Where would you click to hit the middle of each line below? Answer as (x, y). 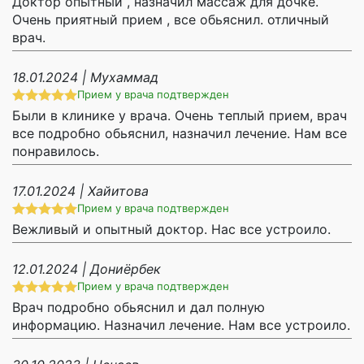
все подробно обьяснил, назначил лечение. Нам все (180, 134)
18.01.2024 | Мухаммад (85, 78)
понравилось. (56, 152)
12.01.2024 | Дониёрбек (87, 269)
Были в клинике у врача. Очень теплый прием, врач (180, 116)
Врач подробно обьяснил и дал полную (139, 308)
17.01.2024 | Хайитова (80, 191)
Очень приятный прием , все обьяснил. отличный (171, 20)
